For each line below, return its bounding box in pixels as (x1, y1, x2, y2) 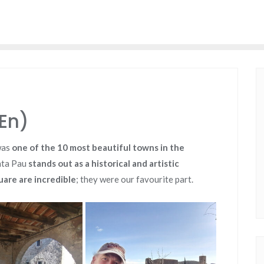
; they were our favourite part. (76, 174, 193, 184)
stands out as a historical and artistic (27, 158, 179, 169)
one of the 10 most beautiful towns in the (12, 142, 184, 153)
